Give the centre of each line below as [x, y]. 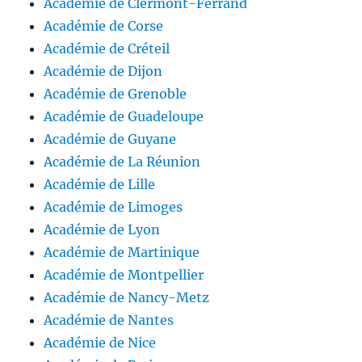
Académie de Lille [100, 185]
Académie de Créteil [107, 49]
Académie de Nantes [109, 320]
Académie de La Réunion [122, 162]
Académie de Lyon [102, 230]
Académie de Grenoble [116, 94]
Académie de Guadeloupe [124, 117]
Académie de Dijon [103, 72]
